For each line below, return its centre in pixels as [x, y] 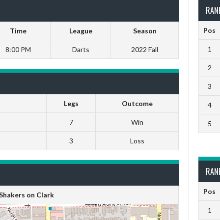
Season [145, 31]
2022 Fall [145, 49]
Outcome [137, 103]
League [81, 31]
